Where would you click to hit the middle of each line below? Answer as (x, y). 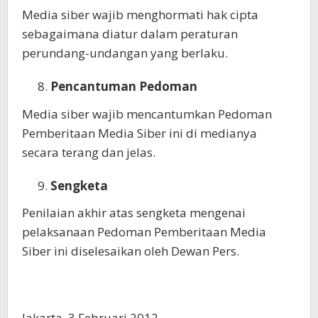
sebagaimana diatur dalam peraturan (130, 34)
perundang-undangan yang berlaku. (125, 53)
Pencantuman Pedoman (124, 86)
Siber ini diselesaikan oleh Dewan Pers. (131, 251)
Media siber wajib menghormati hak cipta (140, 15)
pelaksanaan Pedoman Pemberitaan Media (144, 232)
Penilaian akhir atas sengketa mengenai (134, 213)
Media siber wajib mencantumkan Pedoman (147, 114)
